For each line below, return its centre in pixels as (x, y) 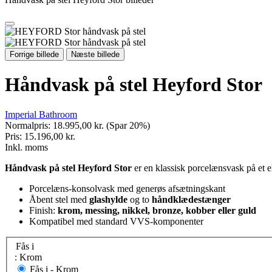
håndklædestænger (191, 199)
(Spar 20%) (128, 125)
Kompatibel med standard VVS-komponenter (116, 221)
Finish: (43, 210)
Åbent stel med (59, 199)
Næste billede (95, 54)
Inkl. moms (26, 147)
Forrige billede (34, 54)
